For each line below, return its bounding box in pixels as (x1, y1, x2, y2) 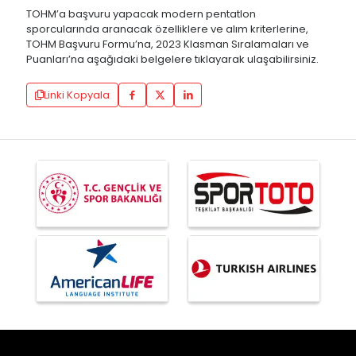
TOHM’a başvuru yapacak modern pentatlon (26, 6, 256, 22)
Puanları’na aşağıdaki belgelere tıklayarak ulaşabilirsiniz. (26, 52, 319, 68)
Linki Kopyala (44, 87, 110, 103)
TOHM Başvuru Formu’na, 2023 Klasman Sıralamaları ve (26, 37, 309, 52)
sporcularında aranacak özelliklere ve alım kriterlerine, (26, 21, 308, 37)
